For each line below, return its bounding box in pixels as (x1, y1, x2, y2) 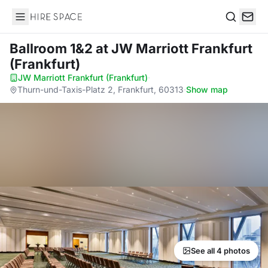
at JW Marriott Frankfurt (96, 41, 252, 56)
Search (224, 23, 255, 35)
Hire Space (11, 17, 61, 29)
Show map (186, 84, 228, 95)
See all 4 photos (191, 246, 250, 255)
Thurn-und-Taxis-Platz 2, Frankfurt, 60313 (17, 84, 184, 95)
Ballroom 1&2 (10, 41, 96, 56)
